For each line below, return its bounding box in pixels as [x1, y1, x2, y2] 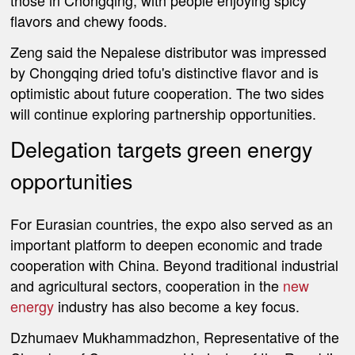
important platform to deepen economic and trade [10, 234, 323, 255]
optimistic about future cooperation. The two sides [10, 82, 325, 103]
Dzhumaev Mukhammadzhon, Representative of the [10, 326, 340, 347]
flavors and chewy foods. [10, 10, 168, 32]
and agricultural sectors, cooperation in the [10, 275, 284, 296]
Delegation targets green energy [10, 133, 313, 165]
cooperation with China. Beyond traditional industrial [10, 254, 339, 276]
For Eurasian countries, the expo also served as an [10, 213, 334, 235]
